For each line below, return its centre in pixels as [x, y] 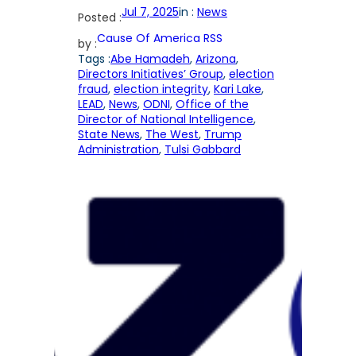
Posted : [100, 18]
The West [172, 135]
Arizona [216, 59]
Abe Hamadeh [150, 59]
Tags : [94, 59]
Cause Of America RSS [160, 39]
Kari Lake [238, 89]
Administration [118, 150]
